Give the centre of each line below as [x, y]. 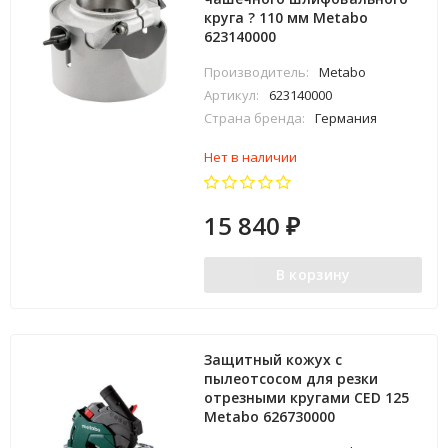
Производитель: [257, 72]
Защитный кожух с [273, 359]
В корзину [313, 274]
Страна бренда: [255, 118]
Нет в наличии [251, 157]
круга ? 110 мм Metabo [286, 17]
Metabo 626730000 [270, 416]
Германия [346, 118]
